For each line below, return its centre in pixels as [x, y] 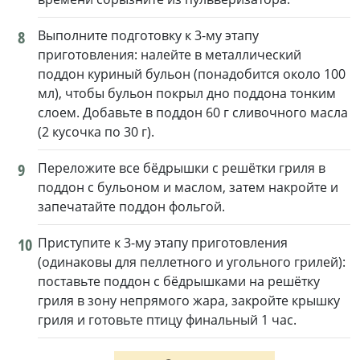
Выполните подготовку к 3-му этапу [148, 36]
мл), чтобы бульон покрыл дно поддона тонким [187, 94]
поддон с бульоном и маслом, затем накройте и [188, 188]
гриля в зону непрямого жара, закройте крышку [189, 301]
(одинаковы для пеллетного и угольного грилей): [192, 262]
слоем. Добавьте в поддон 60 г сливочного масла [193, 113]
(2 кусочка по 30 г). [96, 132]
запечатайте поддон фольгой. [131, 207]
